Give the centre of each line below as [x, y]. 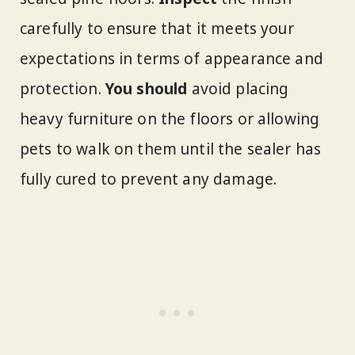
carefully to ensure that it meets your [157, 29]
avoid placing [238, 89]
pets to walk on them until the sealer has [171, 149]
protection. [63, 89]
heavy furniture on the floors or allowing [170, 119]
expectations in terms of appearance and [172, 59]
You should [146, 89]
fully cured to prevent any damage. [149, 179]
